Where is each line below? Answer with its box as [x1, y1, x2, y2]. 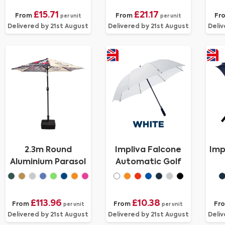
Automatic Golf [115, 158, 181, 166]
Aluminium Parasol [10, 158, 86, 166]
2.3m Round [24, 146, 72, 154]
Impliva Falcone [115, 146, 182, 154]
